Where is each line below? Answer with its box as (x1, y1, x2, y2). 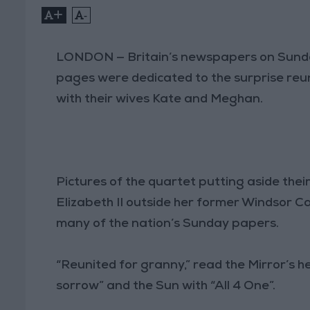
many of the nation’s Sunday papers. (56, 217, 280, 230)
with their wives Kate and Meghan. (56, 93, 264, 106)
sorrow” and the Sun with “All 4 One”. (56, 280, 276, 293)
